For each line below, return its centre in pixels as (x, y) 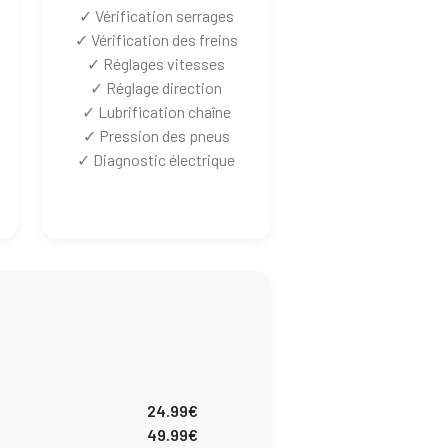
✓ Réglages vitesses (156, 64)
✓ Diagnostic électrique (156, 160)
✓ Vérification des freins (156, 40)
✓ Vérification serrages (156, 16)
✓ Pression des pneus (156, 136)
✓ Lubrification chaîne (156, 112)
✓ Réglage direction (156, 88)
